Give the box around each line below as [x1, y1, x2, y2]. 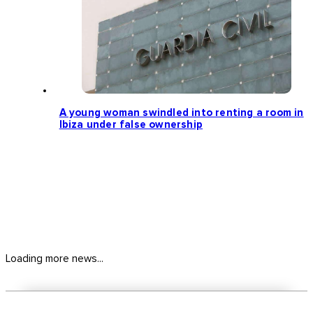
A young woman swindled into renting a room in [59, 107, 304, 118]
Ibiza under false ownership [59, 119, 203, 130]
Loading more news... [6, 254, 103, 265]
